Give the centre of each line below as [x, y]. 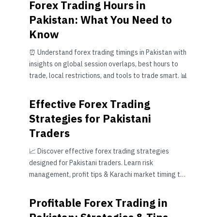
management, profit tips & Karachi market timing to [107, 174]
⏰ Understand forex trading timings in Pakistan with [108, 52]
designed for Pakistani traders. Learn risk [91, 163]
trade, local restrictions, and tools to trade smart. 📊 [108, 76]
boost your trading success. [71, 186]
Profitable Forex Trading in [98, 203]
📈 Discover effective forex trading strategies [99, 151]
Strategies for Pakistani [90, 118]
